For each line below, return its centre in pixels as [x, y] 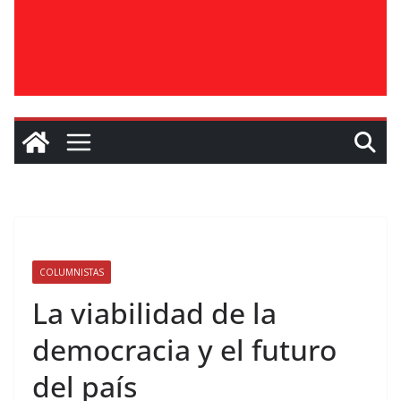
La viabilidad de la [154, 313]
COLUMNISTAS [72, 272]
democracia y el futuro [184, 350]
